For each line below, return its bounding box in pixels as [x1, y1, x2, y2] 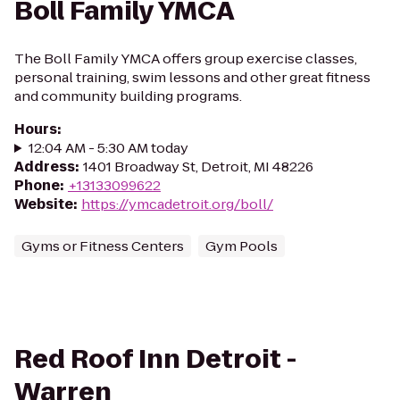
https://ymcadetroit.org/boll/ [81, 195, 273, 213]
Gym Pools [205, 237, 278, 255]
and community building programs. [14, 87, 242, 105]
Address [14, 157, 75, 176]
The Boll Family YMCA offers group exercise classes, [14, 49, 357, 68]
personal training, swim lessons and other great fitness [14, 68, 371, 87]
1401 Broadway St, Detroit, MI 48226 [83, 157, 313, 176]
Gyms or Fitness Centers [21, 237, 184, 255]
